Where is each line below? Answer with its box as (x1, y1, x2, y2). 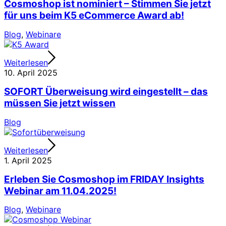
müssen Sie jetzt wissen (4, 97, 116, 109)
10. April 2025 (4, 68, 58, 78)
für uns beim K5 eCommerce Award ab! (4, 10, 184, 22)
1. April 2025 (4, 155, 52, 165)
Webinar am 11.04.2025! (4, 185, 117, 197)
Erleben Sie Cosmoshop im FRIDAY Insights (4, 173, 204, 185)
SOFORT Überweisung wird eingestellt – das (4, 86, 208, 98)
